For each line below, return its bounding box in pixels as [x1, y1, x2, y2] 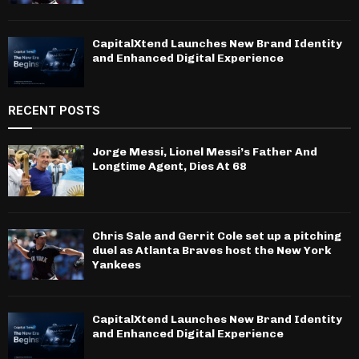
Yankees [92, 257, 141, 272]
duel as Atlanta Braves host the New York [92, 243, 331, 257]
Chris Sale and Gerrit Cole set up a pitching [92, 228, 341, 243]
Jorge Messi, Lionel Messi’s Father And [92, 145, 317, 159]
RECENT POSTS [8, 103, 100, 119]
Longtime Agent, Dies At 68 [92, 159, 247, 174]
